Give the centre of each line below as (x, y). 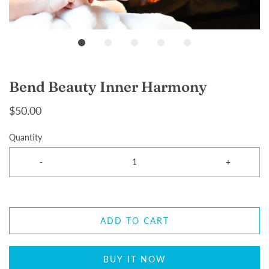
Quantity (26, 137)
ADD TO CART (134, 221)
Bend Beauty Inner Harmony (108, 87)
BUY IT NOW (134, 259)
